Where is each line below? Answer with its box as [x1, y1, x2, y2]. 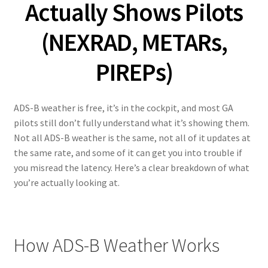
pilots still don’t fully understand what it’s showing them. [13, 116, 249, 129]
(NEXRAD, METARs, [41, 26, 227, 58]
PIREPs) [95, 56, 173, 88]
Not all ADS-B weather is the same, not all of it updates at [13, 131, 251, 144]
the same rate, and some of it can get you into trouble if [13, 146, 242, 159]
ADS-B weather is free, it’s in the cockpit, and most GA [13, 101, 233, 114]
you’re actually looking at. [13, 176, 120, 188]
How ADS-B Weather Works [13, 233, 220, 258]
